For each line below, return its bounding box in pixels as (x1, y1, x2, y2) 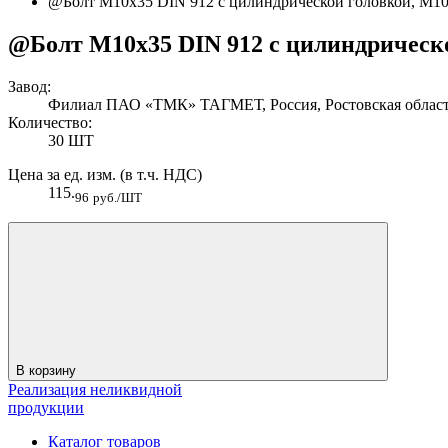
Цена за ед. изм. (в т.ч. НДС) (8, 165, 202, 183)
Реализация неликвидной (8, 381, 182, 398)
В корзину (16, 363, 80, 378)
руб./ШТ (93, 190, 142, 205)
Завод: (8, 77, 51, 95)
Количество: (8, 113, 92, 131)
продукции (8, 399, 84, 416)
